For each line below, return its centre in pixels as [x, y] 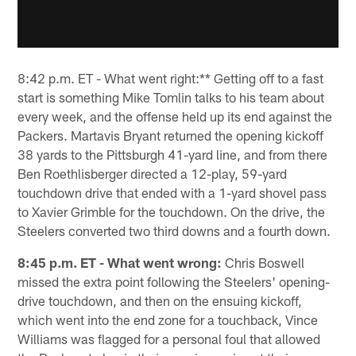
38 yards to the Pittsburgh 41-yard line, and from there [173, 155]
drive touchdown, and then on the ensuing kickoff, [160, 301]
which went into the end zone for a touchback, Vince [168, 320]
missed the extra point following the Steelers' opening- [174, 282]
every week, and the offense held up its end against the [175, 116]
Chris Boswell [263, 263]
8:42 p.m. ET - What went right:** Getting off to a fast [171, 78]
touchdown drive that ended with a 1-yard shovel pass [172, 193]
